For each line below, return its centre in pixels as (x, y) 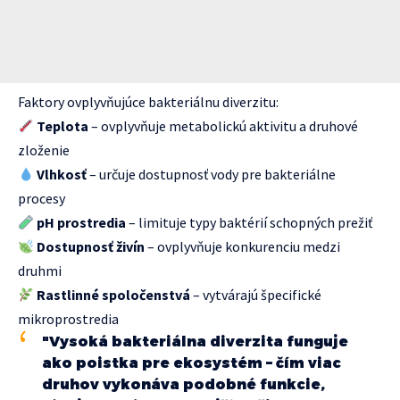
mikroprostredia (68, 319)
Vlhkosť (62, 175)
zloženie (44, 150)
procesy (42, 199)
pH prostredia (82, 223)
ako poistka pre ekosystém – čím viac (192, 363)
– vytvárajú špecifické (256, 295)
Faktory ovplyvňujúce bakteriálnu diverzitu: (148, 102)
